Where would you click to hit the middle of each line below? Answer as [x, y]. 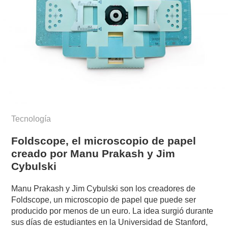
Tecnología [31, 119]
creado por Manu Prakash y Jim [93, 154]
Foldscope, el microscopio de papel [104, 141]
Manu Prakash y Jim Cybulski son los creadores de [104, 188]
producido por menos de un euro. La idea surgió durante [112, 211]
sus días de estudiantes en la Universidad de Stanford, [110, 222]
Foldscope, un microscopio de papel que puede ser [104, 199]
